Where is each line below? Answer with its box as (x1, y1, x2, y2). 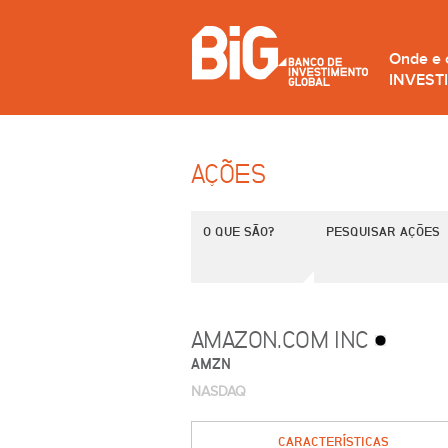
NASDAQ (191, 384, 246, 400)
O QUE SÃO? (203, 223, 274, 239)
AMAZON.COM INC (191, 325, 375, 354)
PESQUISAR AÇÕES (326, 223, 440, 239)
